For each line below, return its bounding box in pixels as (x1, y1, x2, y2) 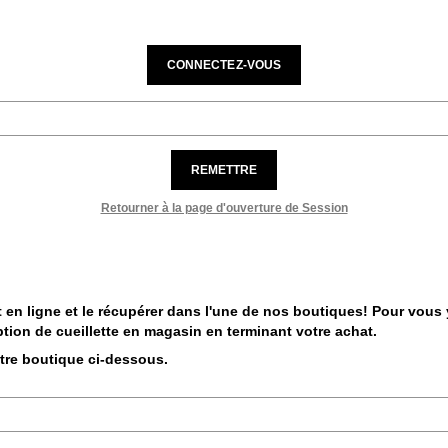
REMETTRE (190, 163, 258, 178)
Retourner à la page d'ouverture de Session (100, 201, 348, 216)
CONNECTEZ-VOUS (166, 58, 282, 73)
